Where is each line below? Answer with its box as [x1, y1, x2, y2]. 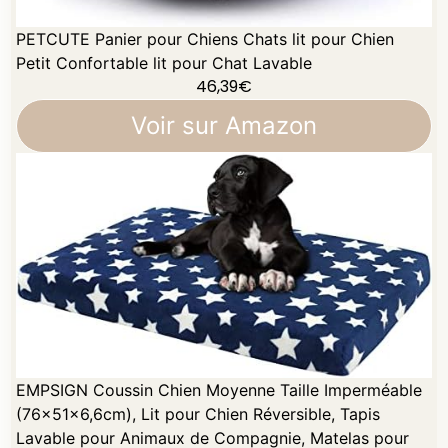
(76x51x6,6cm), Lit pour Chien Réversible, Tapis [16, 404, 381, 425]
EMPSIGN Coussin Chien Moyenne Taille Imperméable [16, 380, 423, 401]
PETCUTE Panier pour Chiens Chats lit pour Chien [16, 28, 395, 49]
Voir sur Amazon [131, 110, 317, 140]
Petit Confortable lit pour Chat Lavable [16, 52, 313, 73]
